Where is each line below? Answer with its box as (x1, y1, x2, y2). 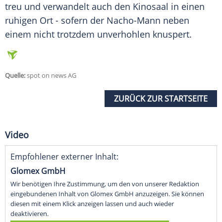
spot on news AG (25, 71, 76, 80)
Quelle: (5, 71, 25, 80)
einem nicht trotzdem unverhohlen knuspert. (5, 28, 192, 41)
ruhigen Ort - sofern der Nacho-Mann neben (5, 14, 189, 27)
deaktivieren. (10, 209, 49, 219)
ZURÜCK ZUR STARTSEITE (114, 93, 208, 105)
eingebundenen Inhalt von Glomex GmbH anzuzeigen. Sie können (10, 189, 204, 199)
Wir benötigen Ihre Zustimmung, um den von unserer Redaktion (10, 179, 199, 189)
